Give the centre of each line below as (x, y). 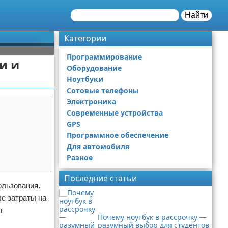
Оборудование (94, 68)
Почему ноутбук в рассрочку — (152, 217)
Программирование (104, 57)
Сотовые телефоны (103, 90)
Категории (85, 38)
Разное (80, 158)
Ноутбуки (85, 79)
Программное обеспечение (118, 135)
